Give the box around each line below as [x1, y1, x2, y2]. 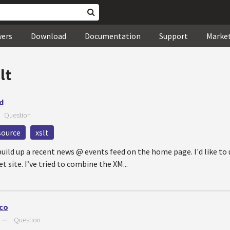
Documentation [85, 31, 141, 41]
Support [159, 31, 188, 41]
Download [31, 31, 66, 41]
